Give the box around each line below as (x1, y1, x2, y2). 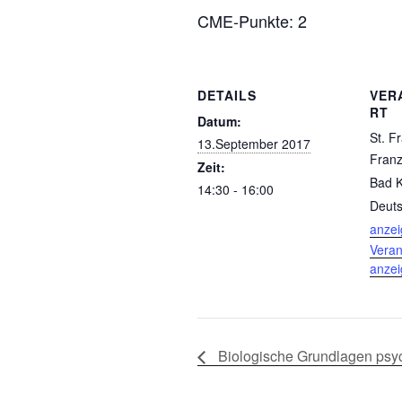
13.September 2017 (197, 135, 310, 153)
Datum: (197, 112, 241, 130)
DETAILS (197, 86, 257, 104)
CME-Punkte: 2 (197, 9, 307, 32)
